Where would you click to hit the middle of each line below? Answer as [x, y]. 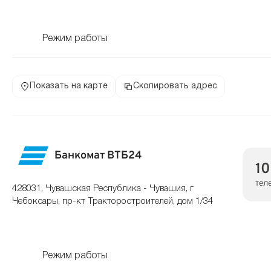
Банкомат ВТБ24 [98, 155]
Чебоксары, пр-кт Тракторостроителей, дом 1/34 [113, 201]
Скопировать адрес [175, 86]
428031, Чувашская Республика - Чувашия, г [103, 189]
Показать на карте [69, 86]
